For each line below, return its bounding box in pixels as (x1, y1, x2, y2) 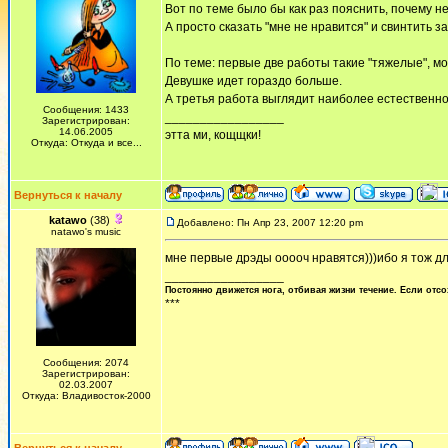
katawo (48, 214, 87, 226)
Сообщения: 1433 (43, 104, 129, 115)
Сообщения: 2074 (43, 357, 129, 368)
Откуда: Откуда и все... (30, 137, 142, 148)
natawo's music (51, 226, 121, 237)
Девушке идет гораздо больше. (165, 74, 342, 88)
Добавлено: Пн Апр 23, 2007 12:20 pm (177, 217, 363, 228)
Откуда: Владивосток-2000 (21, 390, 151, 401)
